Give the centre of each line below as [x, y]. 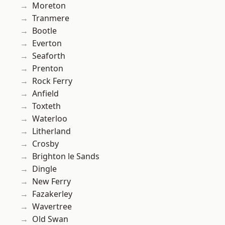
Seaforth [49, 56]
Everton [47, 43]
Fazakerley [52, 194]
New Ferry [51, 182]
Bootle [44, 31]
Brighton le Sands [66, 156]
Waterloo [50, 119]
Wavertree [52, 207]
